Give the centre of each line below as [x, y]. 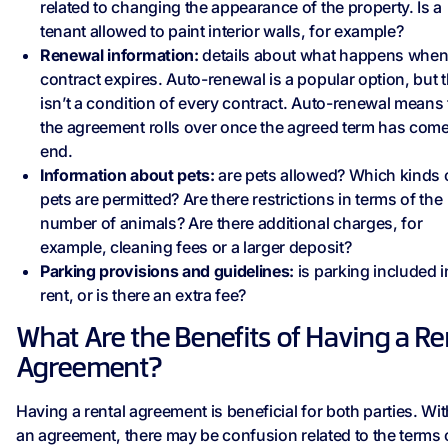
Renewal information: [119, 55]
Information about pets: [127, 175]
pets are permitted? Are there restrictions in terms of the [241, 199]
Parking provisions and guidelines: [169, 271]
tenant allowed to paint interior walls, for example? [222, 31]
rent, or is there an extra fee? [143, 295]
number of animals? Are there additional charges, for [231, 223]
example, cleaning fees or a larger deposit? [196, 247]
